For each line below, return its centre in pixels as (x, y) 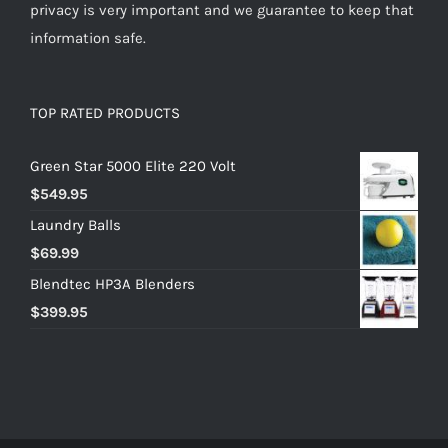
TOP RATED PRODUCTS (105, 112)
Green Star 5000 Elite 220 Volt (133, 165)
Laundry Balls (75, 224)
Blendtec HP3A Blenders (112, 283)
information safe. (88, 37)
